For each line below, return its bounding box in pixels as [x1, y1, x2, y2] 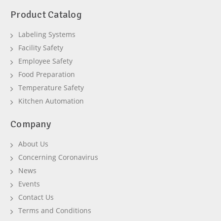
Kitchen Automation [18, 96, 84, 106]
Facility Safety [18, 43, 63, 53]
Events [18, 179, 40, 189]
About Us [18, 139, 48, 149]
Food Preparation [18, 70, 75, 79]
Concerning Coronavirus [18, 152, 98, 162]
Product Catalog [10, 8, 82, 21]
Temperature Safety [18, 83, 84, 93]
